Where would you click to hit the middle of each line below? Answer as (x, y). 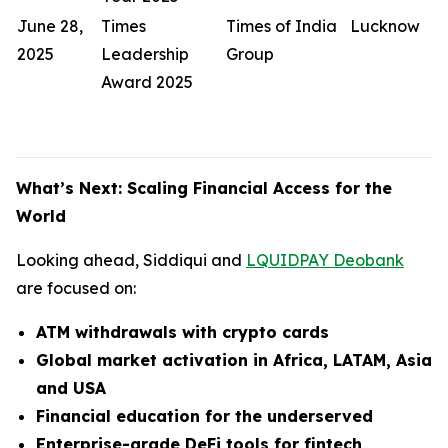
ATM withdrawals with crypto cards (182, 331)
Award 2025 (147, 81)
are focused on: (76, 287)
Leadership (145, 53)
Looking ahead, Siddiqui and (131, 259)
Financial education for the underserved (204, 415)
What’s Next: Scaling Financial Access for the (204, 187)
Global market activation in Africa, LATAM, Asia (234, 359)
